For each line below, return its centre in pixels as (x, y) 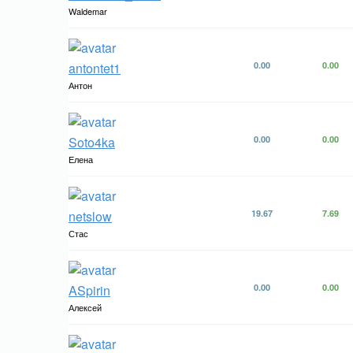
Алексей (85, 307)
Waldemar (88, 11)
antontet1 (95, 68)
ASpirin (89, 290)
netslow (90, 216)
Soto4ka (92, 142)
